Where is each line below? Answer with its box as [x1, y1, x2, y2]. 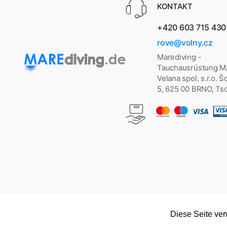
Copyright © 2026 [32, 213, 91, 222]
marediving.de [90, 213, 135, 222]
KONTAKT [157, 2, 193, 12]
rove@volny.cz [157, 37, 213, 48]
